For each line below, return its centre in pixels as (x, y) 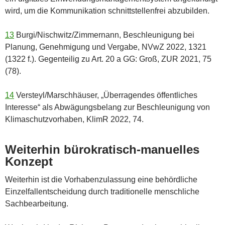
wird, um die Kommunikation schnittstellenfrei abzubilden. (107, 11)
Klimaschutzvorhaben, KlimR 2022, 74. (74, 119)
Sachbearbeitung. (37, 203)
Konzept (29, 161)
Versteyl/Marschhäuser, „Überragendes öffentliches (106, 95)
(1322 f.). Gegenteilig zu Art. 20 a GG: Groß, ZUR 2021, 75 (108, 59)
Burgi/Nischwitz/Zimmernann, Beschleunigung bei (104, 35)
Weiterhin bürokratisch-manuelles (102, 149)
